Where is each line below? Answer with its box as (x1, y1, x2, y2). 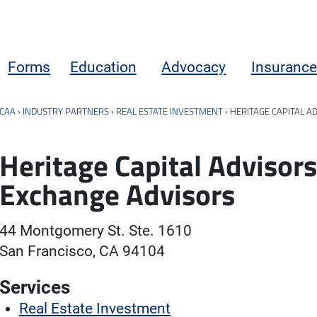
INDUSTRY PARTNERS (23, 103, 109, 118)
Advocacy (161, 58, 226, 76)
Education (69, 58, 137, 76)
